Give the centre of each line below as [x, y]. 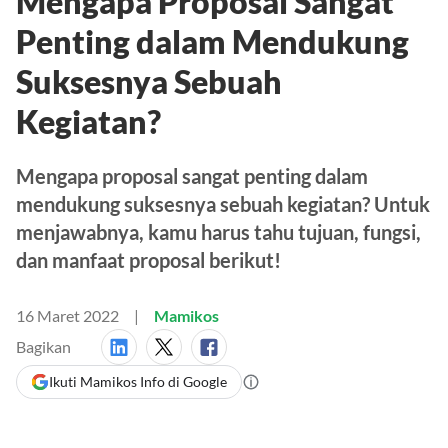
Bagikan [43, 347]
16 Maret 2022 [67, 316]
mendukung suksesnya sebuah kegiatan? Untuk [223, 204]
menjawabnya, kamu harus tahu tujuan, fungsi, [218, 232]
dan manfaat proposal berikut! [148, 260]
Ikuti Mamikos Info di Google [138, 382]
